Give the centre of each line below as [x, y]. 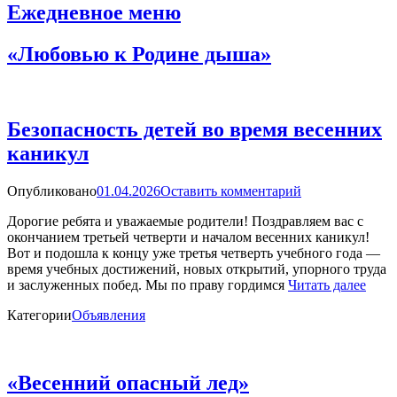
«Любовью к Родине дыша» [139, 54]
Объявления [109, 315]
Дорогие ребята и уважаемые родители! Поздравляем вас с [185, 221]
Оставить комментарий [231, 191]
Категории [39, 315]
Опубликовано [52, 191]
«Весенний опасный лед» [128, 382]
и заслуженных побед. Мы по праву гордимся [148, 284]
